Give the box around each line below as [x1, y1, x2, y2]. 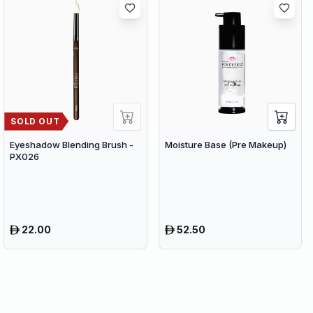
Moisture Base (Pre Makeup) [164, 138, 286, 150]
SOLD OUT [10, 115, 60, 126]
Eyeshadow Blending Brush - [10, 138, 134, 150]
